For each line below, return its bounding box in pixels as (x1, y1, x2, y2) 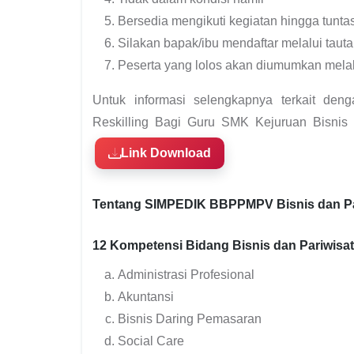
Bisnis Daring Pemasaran (118, 311, 262, 326)
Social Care (118, 333, 184, 348)
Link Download (121, 145, 211, 160)
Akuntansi (118, 289, 174, 303)
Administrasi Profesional (118, 267, 254, 281)
